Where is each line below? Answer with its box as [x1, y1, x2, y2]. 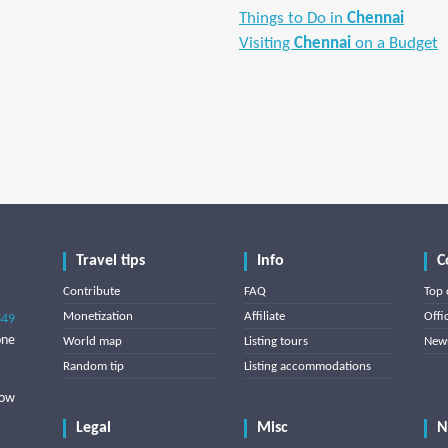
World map [63, 335, 122, 348]
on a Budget [351, 35, 438, 52]
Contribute [63, 285, 120, 298]
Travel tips [76, 253, 145, 269]
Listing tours [243, 335, 308, 348]
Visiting [239, 35, 294, 52]
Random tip [63, 360, 124, 373]
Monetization [63, 310, 133, 323]
